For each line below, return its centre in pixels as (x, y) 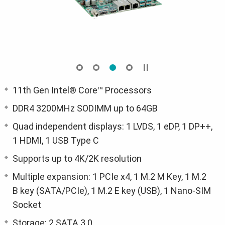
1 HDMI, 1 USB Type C (56, 141)
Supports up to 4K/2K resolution (77, 159)
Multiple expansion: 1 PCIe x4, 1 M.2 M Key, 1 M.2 (109, 177)
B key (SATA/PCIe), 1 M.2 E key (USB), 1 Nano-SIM (112, 191)
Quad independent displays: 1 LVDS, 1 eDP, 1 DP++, (113, 127)
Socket (27, 205)
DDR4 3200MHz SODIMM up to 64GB (85, 108)
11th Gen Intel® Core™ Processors (82, 90)
